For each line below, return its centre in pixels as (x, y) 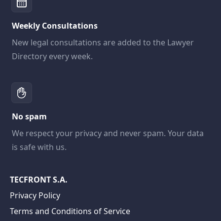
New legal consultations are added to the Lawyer (103, 42)
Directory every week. (52, 56)
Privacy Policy (35, 195)
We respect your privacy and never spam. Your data (108, 133)
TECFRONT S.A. (39, 180)
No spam (29, 116)
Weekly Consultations (55, 26)
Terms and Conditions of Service (70, 211)
